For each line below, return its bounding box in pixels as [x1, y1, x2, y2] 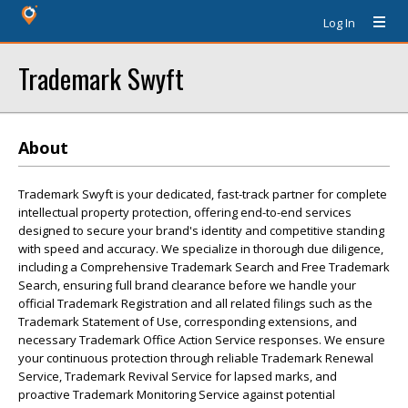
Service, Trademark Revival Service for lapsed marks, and [18, 368, 337, 384]
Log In [323, 15, 355, 31]
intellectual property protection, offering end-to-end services [18, 204, 352, 220]
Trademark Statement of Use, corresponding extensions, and [18, 313, 357, 330]
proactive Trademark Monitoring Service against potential [18, 386, 335, 403]
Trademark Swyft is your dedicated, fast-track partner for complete [18, 186, 387, 202]
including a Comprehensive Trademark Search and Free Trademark [18, 259, 390, 275]
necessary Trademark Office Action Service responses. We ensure [18, 331, 385, 348]
